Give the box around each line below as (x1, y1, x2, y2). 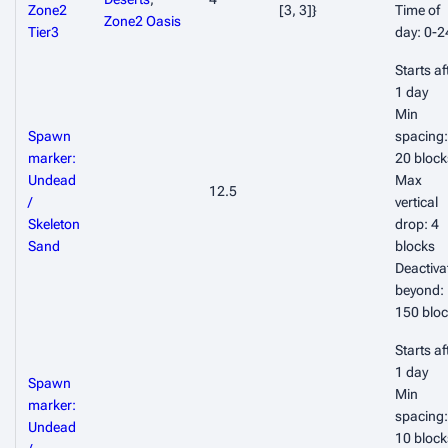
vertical (395, 194, 438, 210)
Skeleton (28, 216, 80, 232)
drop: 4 (395, 216, 439, 232)
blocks (395, 238, 435, 254)
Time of (395, 2, 440, 18)
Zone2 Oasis (104, 13, 181, 29)
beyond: (395, 282, 444, 298)
